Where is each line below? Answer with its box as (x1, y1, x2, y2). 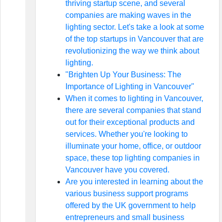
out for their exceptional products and (65, 118, 195, 126)
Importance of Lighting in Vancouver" (65, 82, 194, 91)
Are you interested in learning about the (65, 177, 203, 186)
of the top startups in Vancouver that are (65, 35, 204, 43)
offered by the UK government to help (65, 201, 196, 210)
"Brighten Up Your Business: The (65, 70, 181, 79)
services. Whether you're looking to (65, 130, 188, 138)
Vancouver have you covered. (65, 166, 169, 174)
